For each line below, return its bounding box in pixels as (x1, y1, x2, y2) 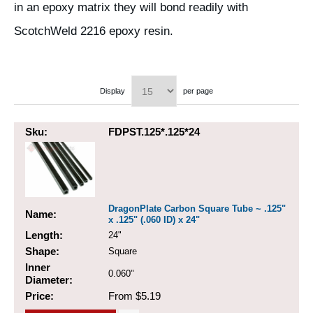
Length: (25, 229, 63, 242)
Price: (25, 290, 54, 303)
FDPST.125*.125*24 (108, 126, 200, 138)
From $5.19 (108, 290, 161, 303)
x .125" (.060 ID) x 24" (108, 214, 200, 226)
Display (100, 87, 125, 96)
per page (183, 87, 213, 96)
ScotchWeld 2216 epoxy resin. (14, 24, 173, 38)
